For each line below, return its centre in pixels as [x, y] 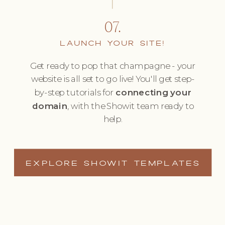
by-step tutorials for [75, 92]
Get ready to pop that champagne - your [113, 66]
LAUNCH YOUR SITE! [113, 43]
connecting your [154, 92]
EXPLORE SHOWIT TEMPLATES [113, 163]
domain [49, 106]
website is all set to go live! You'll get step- [113, 79]
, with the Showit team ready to [130, 106]
